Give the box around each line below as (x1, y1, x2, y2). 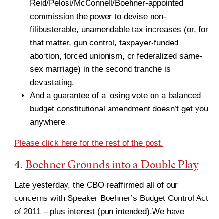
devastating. (30, 78, 74, 87)
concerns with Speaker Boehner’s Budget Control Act (14, 194, 208, 203)
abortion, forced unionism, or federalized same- (30, 51, 202, 61)
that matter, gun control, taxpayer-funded (30, 38, 178, 47)
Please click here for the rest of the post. (14, 138, 163, 148)
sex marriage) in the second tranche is (30, 65, 171, 74)
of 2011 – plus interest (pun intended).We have (14, 207, 184, 216)
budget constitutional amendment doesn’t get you (30, 104, 208, 113)
